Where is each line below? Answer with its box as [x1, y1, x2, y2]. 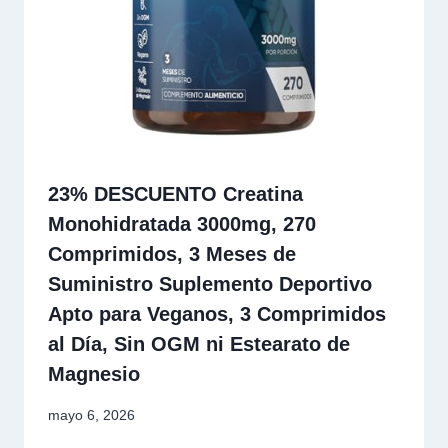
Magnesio [48, 363, 140, 386]
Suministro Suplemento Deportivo [48, 273, 372, 296]
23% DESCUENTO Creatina [48, 183, 303, 206]
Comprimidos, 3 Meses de [48, 243, 296, 266]
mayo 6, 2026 [48, 406, 135, 423]
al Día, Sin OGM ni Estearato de [48, 333, 350, 356]
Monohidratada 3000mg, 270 [48, 213, 316, 236]
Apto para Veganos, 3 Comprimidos [48, 303, 386, 326]
